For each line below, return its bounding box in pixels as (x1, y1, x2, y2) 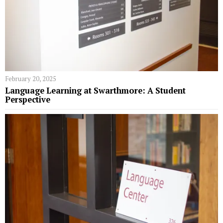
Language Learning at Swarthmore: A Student (5, 85, 186, 96)
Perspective (5, 94, 50, 105)
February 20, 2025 (5, 74, 56, 83)
